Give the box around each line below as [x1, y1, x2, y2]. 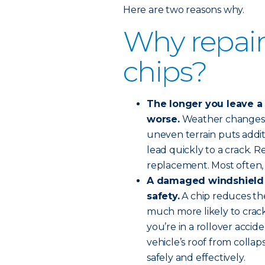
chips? [123, 54, 207, 89]
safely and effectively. [147, 252, 245, 263]
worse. [147, 114, 180, 125]
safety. [147, 190, 180, 202]
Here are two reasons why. [123, 4, 245, 15]
